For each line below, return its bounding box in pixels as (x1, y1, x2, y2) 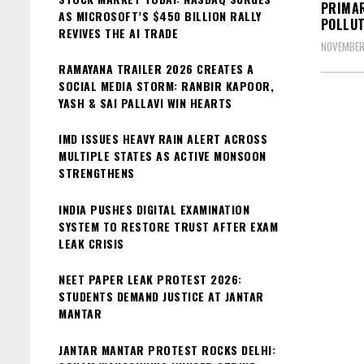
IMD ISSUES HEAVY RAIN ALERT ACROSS (58, 130, 267, 148)
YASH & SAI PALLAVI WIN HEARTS (58, 93, 232, 111)
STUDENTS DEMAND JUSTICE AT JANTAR (58, 288, 264, 305)
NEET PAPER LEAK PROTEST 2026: (58, 271, 242, 288)
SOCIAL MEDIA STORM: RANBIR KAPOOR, (58, 76, 274, 94)
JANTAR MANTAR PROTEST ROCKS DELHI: (58, 340, 275, 358)
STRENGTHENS (58, 164, 135, 182)
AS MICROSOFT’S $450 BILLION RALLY (58, 6, 262, 24)
